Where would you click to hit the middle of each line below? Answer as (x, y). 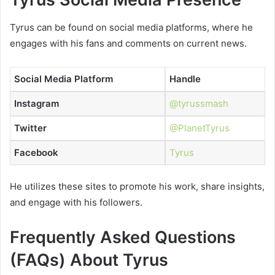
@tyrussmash (199, 103)
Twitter (30, 128)
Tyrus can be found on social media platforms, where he (131, 27)
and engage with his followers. (76, 203)
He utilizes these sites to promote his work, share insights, (137, 187)
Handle (185, 79)
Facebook (36, 152)
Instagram (37, 103)
